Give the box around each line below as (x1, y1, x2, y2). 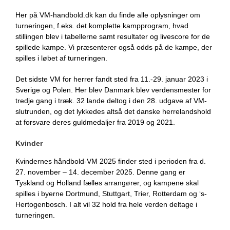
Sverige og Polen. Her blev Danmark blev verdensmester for (15, 86, 211, 94)
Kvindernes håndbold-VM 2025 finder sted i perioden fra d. (15, 157, 206, 165)
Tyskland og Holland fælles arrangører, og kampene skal (15, 179, 199, 187)
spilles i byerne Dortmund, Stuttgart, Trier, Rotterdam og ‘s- (15, 189, 207, 198)
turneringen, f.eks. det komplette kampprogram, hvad (15, 22, 188, 30)
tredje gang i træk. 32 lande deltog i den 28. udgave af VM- (15, 97, 207, 105)
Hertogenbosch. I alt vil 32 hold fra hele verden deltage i (15, 200, 197, 208)
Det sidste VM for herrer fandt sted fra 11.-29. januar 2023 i (15, 75, 208, 83)
